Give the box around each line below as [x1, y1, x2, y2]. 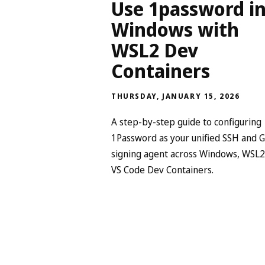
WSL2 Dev [111, 37, 198, 63]
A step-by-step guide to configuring [111, 115, 261, 128]
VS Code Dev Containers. [111, 163, 214, 176]
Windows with [111, 16, 239, 42]
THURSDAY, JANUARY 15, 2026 [111, 91, 240, 101]
